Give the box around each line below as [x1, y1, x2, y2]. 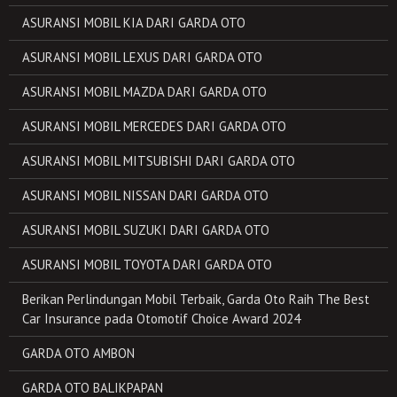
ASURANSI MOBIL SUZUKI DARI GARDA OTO [22, 222, 269, 238]
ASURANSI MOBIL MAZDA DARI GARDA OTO [22, 83, 267, 100]
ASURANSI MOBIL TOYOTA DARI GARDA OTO [22, 256, 272, 273]
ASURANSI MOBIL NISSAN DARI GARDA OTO [22, 187, 269, 204]
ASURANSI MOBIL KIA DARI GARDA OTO [22, 14, 245, 31]
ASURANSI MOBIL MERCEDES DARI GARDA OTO [22, 118, 286, 135]
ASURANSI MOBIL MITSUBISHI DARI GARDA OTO [22, 152, 295, 169]
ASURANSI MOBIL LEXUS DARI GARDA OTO [22, 49, 262, 66]
